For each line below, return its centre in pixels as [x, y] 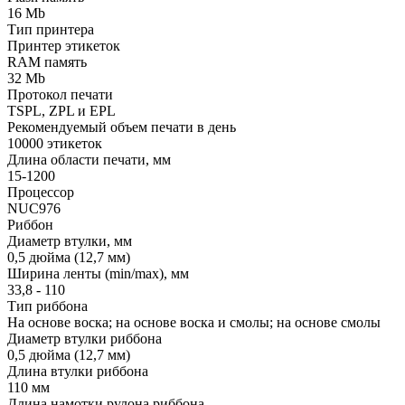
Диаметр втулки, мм [70, 240]
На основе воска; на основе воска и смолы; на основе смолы [194, 322]
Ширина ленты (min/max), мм [98, 273]
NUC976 [34, 208]
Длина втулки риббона [78, 371]
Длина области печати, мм [89, 159]
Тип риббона [47, 306]
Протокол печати [60, 94]
